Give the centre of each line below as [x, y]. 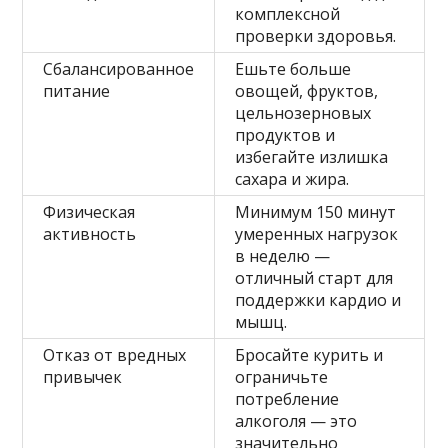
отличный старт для [314, 277]
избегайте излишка [312, 156]
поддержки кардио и [318, 299]
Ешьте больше [293, 68]
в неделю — [283, 255]
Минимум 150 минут [316, 211]
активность [90, 233]
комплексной [288, 13]
